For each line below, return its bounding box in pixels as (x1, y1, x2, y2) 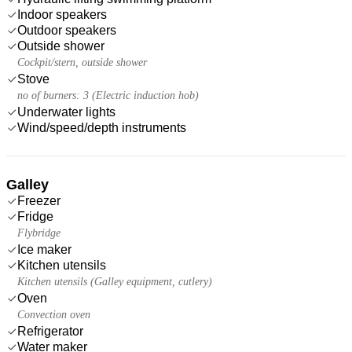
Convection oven (17, 308, 90, 321)
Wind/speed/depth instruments (17, 120, 186, 134)
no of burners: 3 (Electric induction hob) (17, 89, 199, 101)
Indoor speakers (17, 7, 107, 21)
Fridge (17, 209, 53, 223)
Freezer (17, 193, 60, 207)
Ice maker (17, 242, 71, 256)
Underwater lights (17, 104, 115, 119)
